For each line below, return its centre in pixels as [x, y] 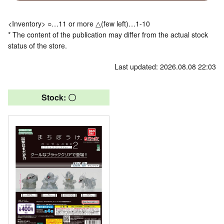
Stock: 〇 [59, 97]
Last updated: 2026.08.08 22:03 [165, 66]
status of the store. [37, 45]
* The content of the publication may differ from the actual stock [108, 34]
